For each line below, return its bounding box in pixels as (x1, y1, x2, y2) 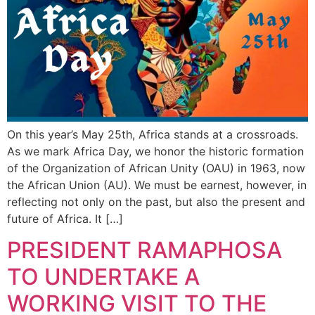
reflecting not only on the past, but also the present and (7, 194, 305, 209)
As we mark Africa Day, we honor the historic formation (7, 143, 304, 158)
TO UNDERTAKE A (7, 263, 200, 290)
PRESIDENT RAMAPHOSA (7, 236, 282, 264)
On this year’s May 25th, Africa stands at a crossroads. (7, 127, 298, 141)
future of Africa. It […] (7, 211, 123, 226)
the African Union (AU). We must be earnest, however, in (7, 177, 307, 192)
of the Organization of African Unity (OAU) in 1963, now (7, 160, 305, 175)
